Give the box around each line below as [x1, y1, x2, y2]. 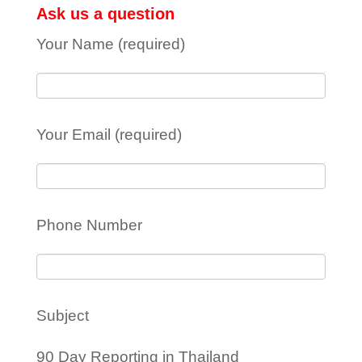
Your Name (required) [36, 36, 185, 53]
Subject [36, 307, 89, 324]
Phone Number [36, 217, 142, 234]
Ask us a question [36, 5, 175, 23]
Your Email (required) [36, 126, 182, 143]
